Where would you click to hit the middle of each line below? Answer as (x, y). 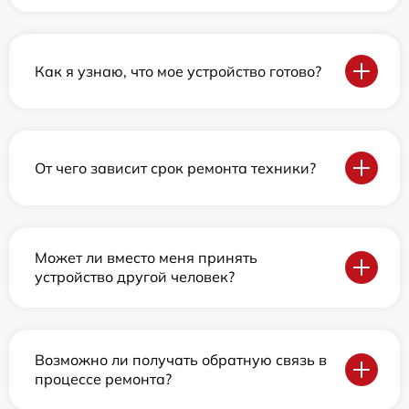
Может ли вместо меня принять (146, 257)
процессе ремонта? (103, 379)
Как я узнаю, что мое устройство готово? (178, 71)
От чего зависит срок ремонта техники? (175, 168)
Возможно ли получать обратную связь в (181, 360)
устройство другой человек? (135, 277)
